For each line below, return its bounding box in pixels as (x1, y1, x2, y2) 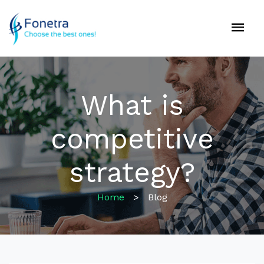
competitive (50, 122, 214, 156)
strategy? (69, 156, 195, 189)
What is (80, 88, 184, 122)
